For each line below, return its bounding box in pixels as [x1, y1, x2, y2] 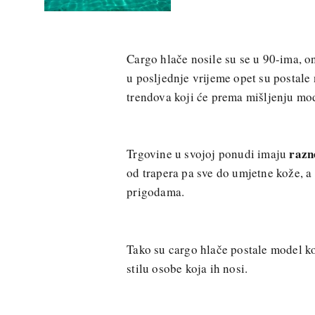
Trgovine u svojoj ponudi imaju [127, 146, 290, 162]
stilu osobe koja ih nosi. [127, 259, 248, 276]
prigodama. [127, 184, 185, 200]
